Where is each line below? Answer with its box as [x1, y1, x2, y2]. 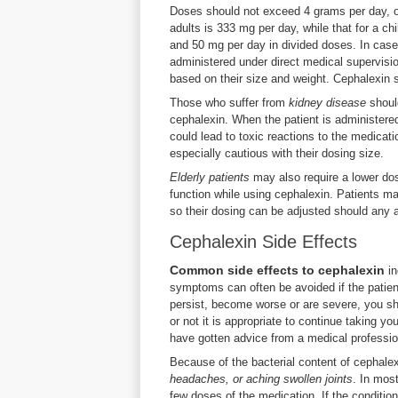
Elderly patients [170, 171, 250, 184]
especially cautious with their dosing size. [170, 147, 384, 160]
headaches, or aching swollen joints [170, 372, 353, 386]
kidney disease [289, 96, 366, 109]
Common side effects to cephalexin [170, 263, 385, 277]
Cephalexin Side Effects [170, 232, 357, 251]
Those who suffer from [170, 96, 289, 109]
